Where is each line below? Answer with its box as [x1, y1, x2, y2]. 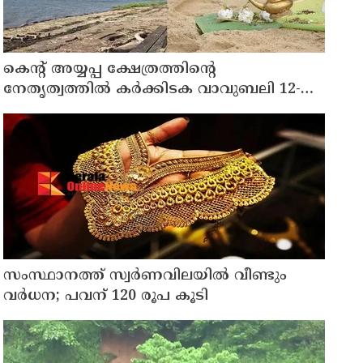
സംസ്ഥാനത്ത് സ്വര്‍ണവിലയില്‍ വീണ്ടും [3, 266, 288, 285]
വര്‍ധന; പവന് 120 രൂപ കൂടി [3, 286, 209, 305]
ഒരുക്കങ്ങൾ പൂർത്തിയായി [3, 100, 199, 119]
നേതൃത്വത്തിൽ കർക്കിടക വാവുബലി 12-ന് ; [3, 79, 325, 99]
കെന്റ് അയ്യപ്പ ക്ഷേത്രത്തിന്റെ [3, 59, 217, 79]
